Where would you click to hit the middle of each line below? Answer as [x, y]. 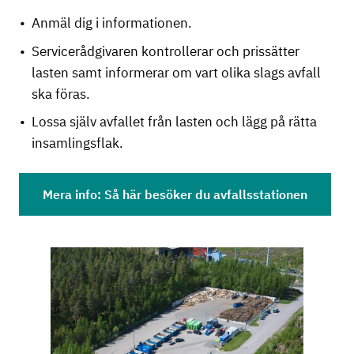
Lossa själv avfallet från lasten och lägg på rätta [174, 122]
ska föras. [62, 94]
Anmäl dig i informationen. [113, 23]
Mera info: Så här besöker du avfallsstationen [175, 194]
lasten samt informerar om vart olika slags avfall [176, 72]
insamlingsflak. [79, 143]
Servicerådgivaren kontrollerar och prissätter [166, 51]
